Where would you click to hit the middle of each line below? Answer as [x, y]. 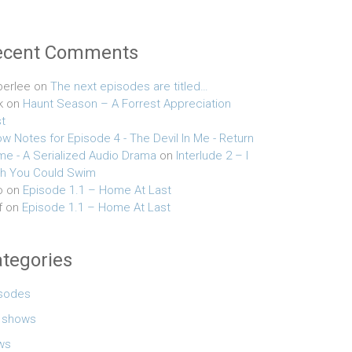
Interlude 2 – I [212, 156]
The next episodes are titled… [129, 87]
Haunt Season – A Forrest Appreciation [127, 104]
